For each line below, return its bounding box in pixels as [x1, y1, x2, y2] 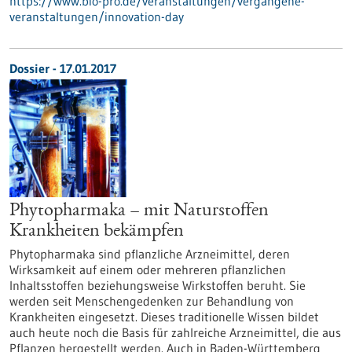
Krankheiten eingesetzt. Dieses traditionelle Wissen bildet [9, 309, 319, 324]
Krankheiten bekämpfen [9, 222, 184, 241]
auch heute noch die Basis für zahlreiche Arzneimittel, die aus [9, 324, 341, 340]
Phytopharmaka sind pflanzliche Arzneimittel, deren [9, 246, 290, 262]
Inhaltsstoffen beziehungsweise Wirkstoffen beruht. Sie [9, 277, 306, 293]
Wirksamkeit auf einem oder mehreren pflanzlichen [9, 262, 286, 277]
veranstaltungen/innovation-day [9, 9, 184, 24]
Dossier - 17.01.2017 [9, 60, 116, 76]
